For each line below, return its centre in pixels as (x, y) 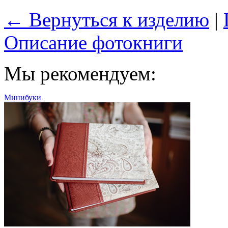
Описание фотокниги (93, 42)
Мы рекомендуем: (80, 74)
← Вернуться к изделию (107, 20)
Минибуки (23, 97)
